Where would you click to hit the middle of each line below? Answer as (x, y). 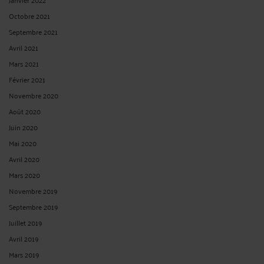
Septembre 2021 (33, 31)
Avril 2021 (24, 47)
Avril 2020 (24, 159)
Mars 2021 (24, 63)
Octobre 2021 (29, 15)
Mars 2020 (24, 174)
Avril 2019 (24, 238)
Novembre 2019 (33, 190)
